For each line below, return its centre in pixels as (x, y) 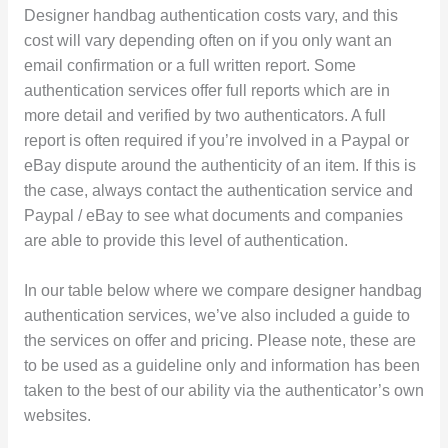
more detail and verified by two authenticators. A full (204, 115)
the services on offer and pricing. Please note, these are (219, 340)
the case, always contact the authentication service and (218, 190)
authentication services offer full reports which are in (206, 90)
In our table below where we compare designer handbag (222, 290)
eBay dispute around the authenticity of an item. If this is (219, 165)
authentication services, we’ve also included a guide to (216, 315)
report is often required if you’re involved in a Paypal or (216, 140)
